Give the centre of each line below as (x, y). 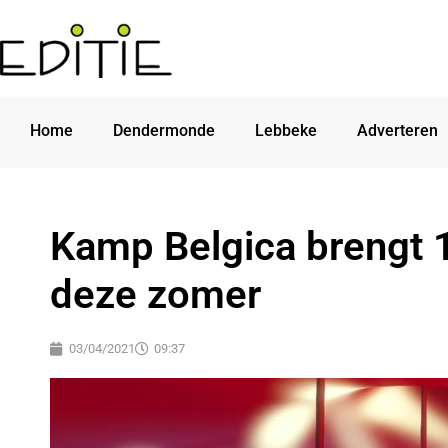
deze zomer (155, 295)
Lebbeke (286, 131)
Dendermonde (164, 131)
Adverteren (397, 131)
